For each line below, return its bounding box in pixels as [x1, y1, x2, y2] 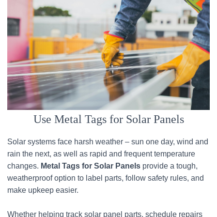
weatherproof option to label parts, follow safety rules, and [7, 174, 204, 182]
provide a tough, [142, 162, 198, 170]
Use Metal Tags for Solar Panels [33, 113, 184, 125]
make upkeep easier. [7, 186, 78, 194]
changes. [7, 162, 41, 170]
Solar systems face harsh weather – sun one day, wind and [7, 138, 208, 146]
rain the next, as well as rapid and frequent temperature [7, 150, 195, 158]
